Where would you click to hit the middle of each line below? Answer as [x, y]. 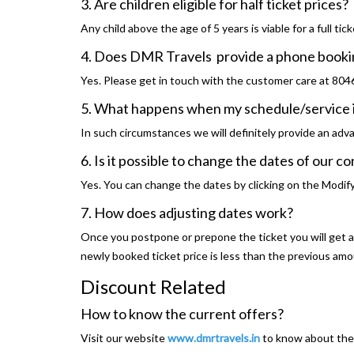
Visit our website [124, 338]
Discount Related [153, 287]
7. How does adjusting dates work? [187, 213]
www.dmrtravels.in [214, 338]
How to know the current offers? [182, 314]
